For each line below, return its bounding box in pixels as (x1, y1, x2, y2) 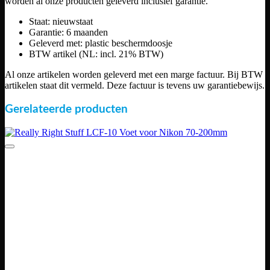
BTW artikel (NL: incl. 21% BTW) (29, 48, 163, 59)
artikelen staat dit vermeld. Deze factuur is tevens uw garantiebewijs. (5, 80, 265, 90)
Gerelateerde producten (5, 103, 128, 115)
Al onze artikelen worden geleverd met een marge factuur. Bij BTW (5, 69, 263, 80)
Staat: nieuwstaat (29, 16, 93, 27)
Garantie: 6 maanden (29, 27, 108, 37)
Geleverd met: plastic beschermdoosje (29, 37, 172, 48)
